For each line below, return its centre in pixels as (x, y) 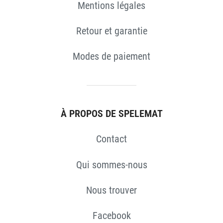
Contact (111, 139)
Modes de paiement (111, 56)
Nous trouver (111, 190)
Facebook (111, 215)
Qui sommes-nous (111, 165)
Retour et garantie (111, 31)
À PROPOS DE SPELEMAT (111, 114)
